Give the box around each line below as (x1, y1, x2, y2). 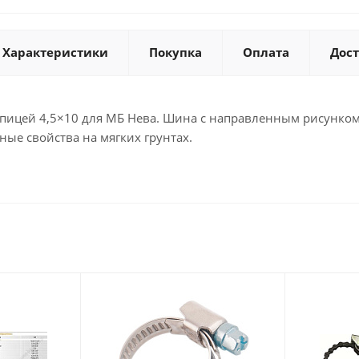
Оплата (243, 44, 289, 60)
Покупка (149, 44, 202, 60)
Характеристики (2, 44, 108, 60)
